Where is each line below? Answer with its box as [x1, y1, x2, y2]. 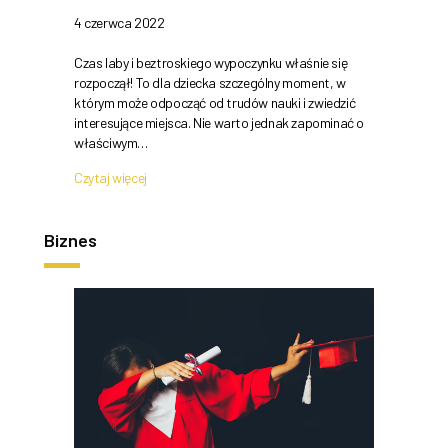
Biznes [44, 229, 97, 252]
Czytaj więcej [74, 169, 147, 187]
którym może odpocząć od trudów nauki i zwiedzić [74, 94, 356, 112]
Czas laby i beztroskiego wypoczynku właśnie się [74, 54, 348, 72]
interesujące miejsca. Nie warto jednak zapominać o [74, 114, 365, 132]
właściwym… [74, 134, 148, 152]
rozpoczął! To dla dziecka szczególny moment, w [74, 74, 346, 92]
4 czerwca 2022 [74, 14, 165, 32]
